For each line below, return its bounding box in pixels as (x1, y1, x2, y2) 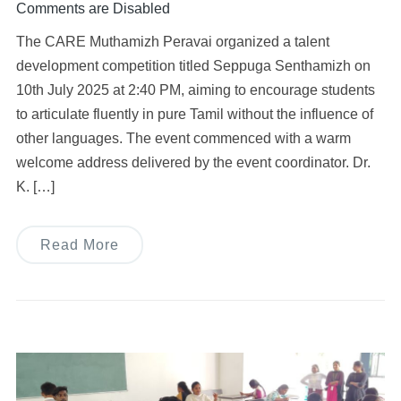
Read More (39, 237, 119, 253)
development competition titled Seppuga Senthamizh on (15, 58, 371, 74)
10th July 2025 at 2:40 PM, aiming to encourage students (15, 82, 375, 98)
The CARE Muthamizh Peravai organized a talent (15, 34, 329, 50)
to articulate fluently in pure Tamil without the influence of (15, 107, 373, 123)
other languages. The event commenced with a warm (15, 131, 351, 147)
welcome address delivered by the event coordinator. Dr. (15, 155, 371, 171)
